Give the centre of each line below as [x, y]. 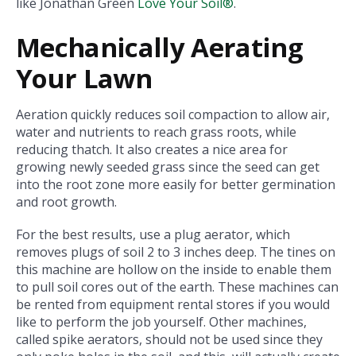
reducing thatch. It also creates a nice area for [152, 149]
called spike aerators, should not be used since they [169, 340]
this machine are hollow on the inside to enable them [174, 270]
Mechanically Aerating [160, 48]
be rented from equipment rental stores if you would [173, 305]
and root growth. [66, 201]
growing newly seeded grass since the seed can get [168, 166]
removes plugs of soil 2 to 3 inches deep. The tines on [176, 252]
